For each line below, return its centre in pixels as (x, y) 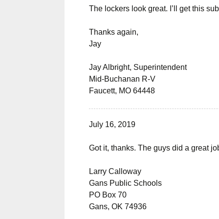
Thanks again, (114, 32)
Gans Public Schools (125, 183)
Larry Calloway (115, 171)
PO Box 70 (108, 195)
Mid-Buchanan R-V (122, 79)
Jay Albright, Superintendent (138, 67)
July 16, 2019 (112, 124)
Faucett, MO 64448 (122, 91)
